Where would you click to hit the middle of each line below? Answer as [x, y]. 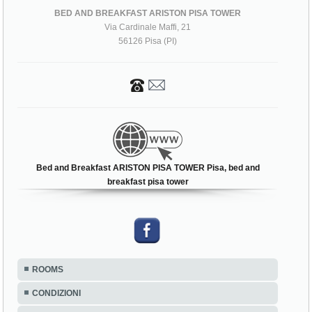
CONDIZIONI [57, 293]
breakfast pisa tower [148, 181]
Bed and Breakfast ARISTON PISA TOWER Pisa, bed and [148, 167]
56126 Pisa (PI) [148, 41]
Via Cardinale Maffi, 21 [148, 27]
